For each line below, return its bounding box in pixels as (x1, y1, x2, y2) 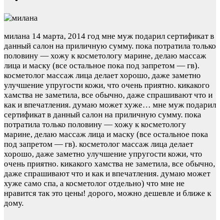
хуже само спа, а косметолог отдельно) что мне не (4, 178, 185, 188)
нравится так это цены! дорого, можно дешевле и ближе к (4, 188, 211, 198)
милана (4, 31, 30, 41)
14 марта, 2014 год (32, 31, 100, 41)
